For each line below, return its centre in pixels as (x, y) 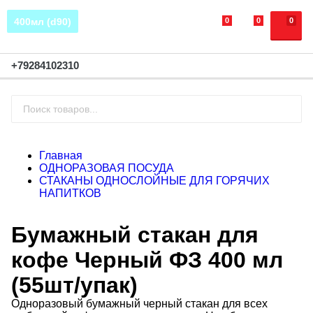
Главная (61, 155)
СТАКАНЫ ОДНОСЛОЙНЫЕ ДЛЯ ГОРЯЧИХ (154, 181)
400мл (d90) (43, 22)
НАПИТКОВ (70, 193)
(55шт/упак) (74, 285)
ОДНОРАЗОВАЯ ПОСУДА (107, 168)
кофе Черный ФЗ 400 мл (147, 260)
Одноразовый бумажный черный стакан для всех (139, 304)
